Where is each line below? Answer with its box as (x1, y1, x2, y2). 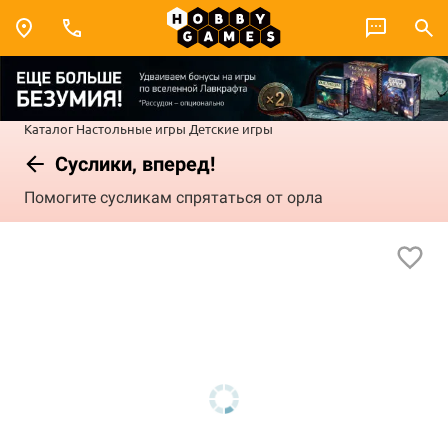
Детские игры (189, 119, 273, 137)
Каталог (24, 119, 73, 137)
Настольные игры (76, 119, 186, 137)
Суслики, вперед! (50, 151, 215, 176)
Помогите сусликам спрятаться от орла (24, 188, 323, 208)
